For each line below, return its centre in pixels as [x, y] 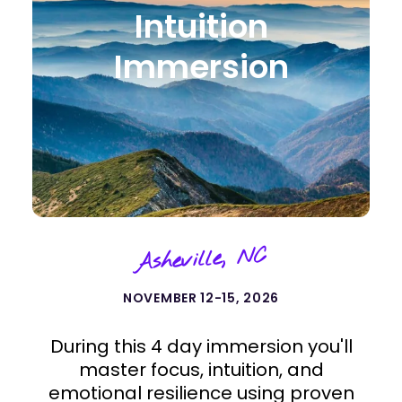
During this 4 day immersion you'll [201, 346]
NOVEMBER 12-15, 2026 [201, 298]
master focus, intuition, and [201, 370]
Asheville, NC [201, 260]
